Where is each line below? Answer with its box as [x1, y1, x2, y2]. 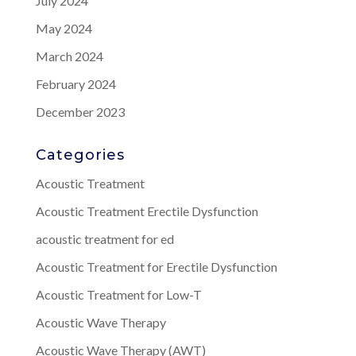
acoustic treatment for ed [35, 230, 174, 246]
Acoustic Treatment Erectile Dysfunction [35, 203, 258, 219]
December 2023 [35, 103, 125, 119]
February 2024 [35, 75, 116, 91]
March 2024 [35, 48, 103, 64]
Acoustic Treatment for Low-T [35, 286, 202, 302]
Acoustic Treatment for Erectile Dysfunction [35, 258, 277, 274]
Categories [35, 145, 125, 164]
